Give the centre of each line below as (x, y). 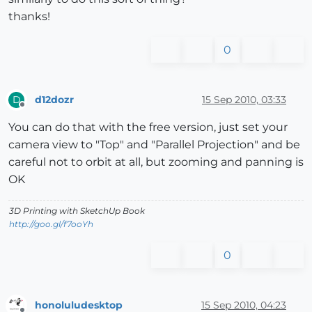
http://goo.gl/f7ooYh (51, 224)
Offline (35, 111)
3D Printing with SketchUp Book (77, 211)
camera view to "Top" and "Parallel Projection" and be (154, 145)
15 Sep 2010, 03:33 (244, 99)
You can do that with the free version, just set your (148, 127)
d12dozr (54, 99)
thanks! (29, 17)
